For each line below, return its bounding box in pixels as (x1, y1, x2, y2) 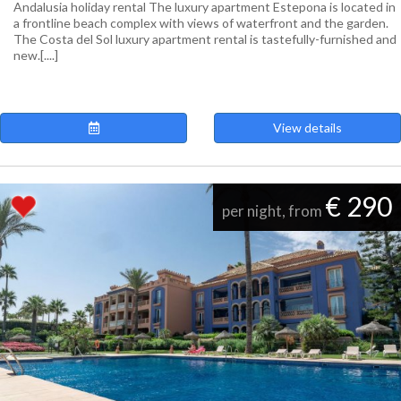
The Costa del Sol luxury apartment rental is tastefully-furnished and (13, 31, 397, 47)
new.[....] (13, 47, 58, 63)
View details (273, 120, 342, 135)
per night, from (222, 201, 325, 220)
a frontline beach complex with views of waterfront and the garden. (13, 15, 388, 30)
